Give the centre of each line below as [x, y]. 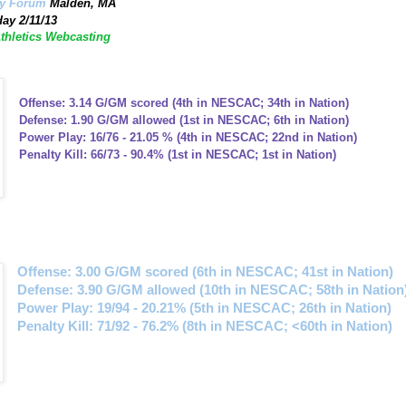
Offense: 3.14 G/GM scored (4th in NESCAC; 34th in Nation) [184, 103]
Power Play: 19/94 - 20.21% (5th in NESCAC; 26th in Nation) [204, 309]
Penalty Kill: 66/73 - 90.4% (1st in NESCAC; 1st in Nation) [176, 155]
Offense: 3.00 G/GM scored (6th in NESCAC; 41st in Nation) [205, 272]
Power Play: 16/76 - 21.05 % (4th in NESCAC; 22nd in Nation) [187, 138]
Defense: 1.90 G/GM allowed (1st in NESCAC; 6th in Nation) [183, 121]
